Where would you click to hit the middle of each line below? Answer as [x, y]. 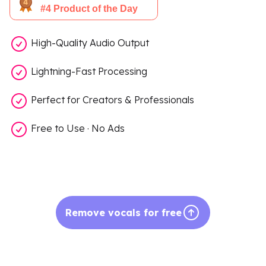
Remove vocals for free [123, 213]
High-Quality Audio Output [89, 43]
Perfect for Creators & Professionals [111, 100]
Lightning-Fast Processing [88, 72]
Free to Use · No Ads [77, 129]
